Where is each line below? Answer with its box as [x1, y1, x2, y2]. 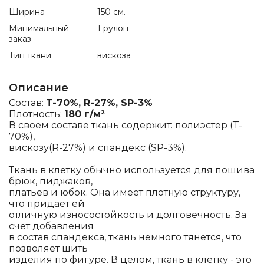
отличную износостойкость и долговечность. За [9, 209, 246, 220]
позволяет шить [9, 243, 88, 254]
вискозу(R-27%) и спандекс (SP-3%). [9, 142, 187, 153]
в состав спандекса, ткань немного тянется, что [9, 232, 242, 243]
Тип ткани [9, 50, 51, 61]
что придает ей [9, 198, 85, 209]
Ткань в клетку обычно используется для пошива [9, 164, 255, 176]
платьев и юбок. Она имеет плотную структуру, [9, 187, 240, 198]
